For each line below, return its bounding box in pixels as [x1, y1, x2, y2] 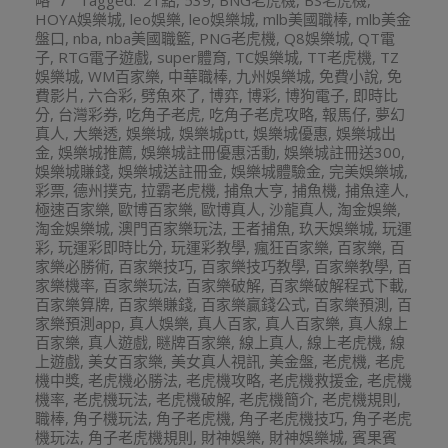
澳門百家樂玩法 [118, 218, 223, 238]
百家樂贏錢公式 [201, 294, 306, 314]
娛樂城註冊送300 [284, 142, 401, 162]
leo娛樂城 [189, 9, 255, 29]
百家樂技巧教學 [201, 256, 306, 276]
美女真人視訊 [171, 351, 261, 371]
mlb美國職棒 [263, 9, 348, 29]
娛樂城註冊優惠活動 [141, 142, 276, 162]
